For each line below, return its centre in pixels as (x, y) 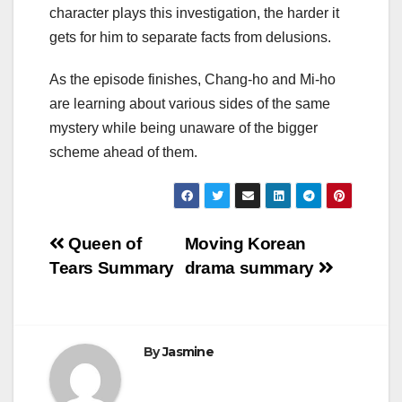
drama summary (251, 267)
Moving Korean (245, 243)
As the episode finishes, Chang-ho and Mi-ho (192, 79)
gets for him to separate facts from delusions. (192, 37)
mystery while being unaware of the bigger (184, 127)
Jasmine (188, 351)
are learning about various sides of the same (190, 103)
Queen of (103, 243)
